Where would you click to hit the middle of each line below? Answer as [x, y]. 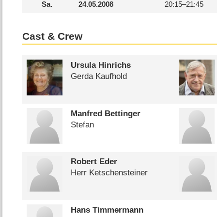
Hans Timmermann [107, 210]
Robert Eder [94, 162]
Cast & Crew [53, 37]
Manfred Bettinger [105, 113]
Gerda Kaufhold [99, 76]
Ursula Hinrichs [101, 65]
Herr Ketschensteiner [109, 173]
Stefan [82, 124]
